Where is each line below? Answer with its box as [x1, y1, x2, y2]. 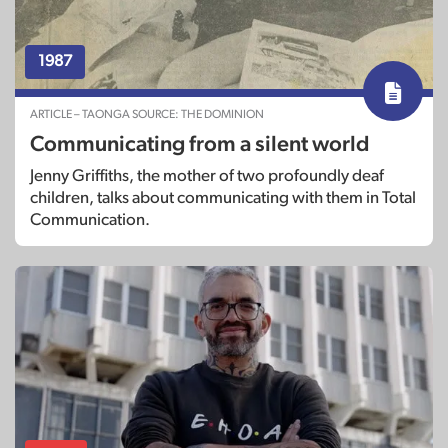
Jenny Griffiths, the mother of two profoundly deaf [30, 167, 384, 185]
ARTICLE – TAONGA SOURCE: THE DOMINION [30, 108, 264, 121]
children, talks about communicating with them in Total [30, 189, 416, 207]
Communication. [30, 211, 150, 229]
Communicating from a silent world [30, 133, 369, 156]
